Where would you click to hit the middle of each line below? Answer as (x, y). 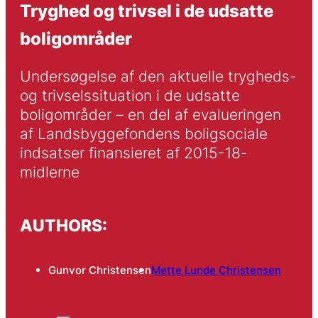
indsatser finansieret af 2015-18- (133, 153)
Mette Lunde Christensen (216, 270)
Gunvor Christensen (99, 270)
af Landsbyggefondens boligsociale (143, 134)
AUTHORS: (63, 225)
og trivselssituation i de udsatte (130, 96)
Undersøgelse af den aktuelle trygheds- (158, 77)
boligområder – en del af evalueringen (150, 115)
